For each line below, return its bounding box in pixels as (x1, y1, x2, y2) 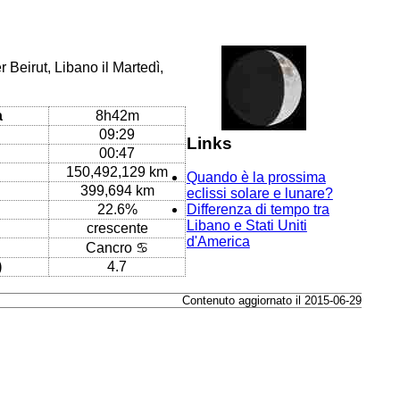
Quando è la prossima (186, 170, 326, 186)
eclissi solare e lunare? (186, 186, 333, 202)
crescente (86, 220, 148, 236)
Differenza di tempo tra (186, 202, 329, 218)
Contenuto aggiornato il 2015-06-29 (182, 293, 362, 307)
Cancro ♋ (86, 239, 149, 255)
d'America (186, 234, 250, 250)
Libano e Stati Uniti (186, 218, 307, 234)
